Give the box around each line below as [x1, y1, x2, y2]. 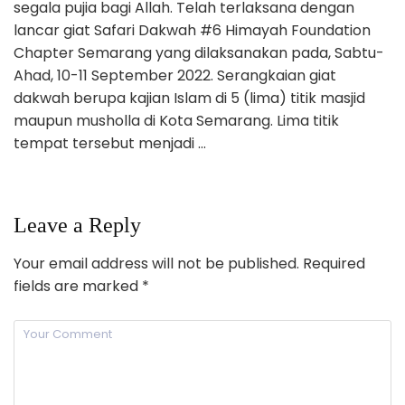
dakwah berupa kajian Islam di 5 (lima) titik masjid [14, 87, 365, 108]
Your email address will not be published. [14, 252, 299, 274]
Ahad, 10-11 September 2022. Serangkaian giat [14, 64, 336, 86]
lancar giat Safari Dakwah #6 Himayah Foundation [14, 19, 371, 41]
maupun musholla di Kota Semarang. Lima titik [14, 109, 339, 131]
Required [299, 252, 365, 274]
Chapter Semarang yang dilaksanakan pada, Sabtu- [14, 42, 384, 63]
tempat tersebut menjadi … [14, 132, 206, 154]
